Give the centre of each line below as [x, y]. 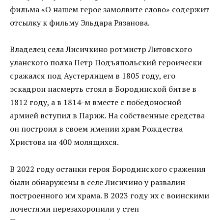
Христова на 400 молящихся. [64, 142]
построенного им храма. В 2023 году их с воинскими [110, 195]
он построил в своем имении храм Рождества [96, 129]
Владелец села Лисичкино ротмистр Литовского [101, 49]
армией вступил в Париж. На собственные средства [107, 116]
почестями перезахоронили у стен [74, 208]
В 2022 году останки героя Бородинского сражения [108, 169]
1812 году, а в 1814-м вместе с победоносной [96, 102]
